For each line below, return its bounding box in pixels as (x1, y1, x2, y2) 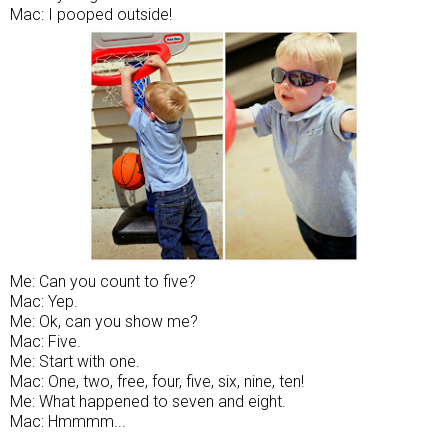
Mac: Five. (10, 331, 81, 351)
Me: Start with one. (10, 351, 140, 371)
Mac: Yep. (10, 291, 78, 311)
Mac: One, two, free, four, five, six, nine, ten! (10, 371, 304, 391)
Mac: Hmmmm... (10, 411, 126, 431)
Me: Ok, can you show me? (10, 311, 198, 331)
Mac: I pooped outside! (10, 4, 172, 24)
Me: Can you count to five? (10, 271, 196, 291)
